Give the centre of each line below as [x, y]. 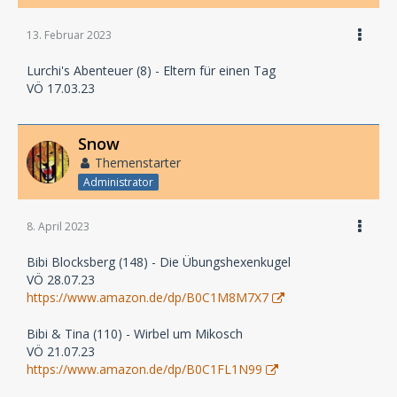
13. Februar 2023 [69, 35]
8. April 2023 [58, 226]
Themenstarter [138, 163]
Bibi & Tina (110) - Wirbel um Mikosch [135, 333]
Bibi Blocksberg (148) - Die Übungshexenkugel [159, 261]
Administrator [118, 182]
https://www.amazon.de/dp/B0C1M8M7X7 [148, 297]
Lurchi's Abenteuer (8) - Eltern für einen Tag [151, 70]
